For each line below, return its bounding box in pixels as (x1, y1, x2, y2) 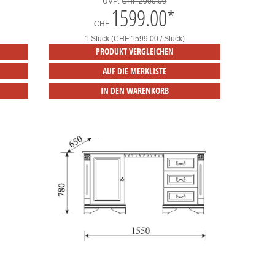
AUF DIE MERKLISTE (103, 65, 167, 77)
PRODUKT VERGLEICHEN (95, 45, 174, 58)
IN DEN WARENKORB (100, 85, 169, 97)
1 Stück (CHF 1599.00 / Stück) (84, 34, 185, 44)
